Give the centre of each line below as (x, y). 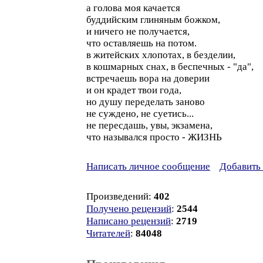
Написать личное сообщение (148, 166)
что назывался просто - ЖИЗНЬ (154, 137)
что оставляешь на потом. (141, 43)
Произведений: (120, 196)
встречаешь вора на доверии (148, 78)
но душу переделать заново (146, 102)
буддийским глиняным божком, (153, 20)
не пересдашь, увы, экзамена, (149, 125)
